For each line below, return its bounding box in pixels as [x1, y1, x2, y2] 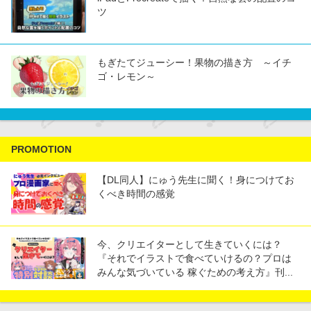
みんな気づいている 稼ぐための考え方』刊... [97, 267, 293, 278]
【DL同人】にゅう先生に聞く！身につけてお [97, 174, 294, 186]
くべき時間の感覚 [97, 188, 175, 200]
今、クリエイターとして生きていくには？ [97, 239, 282, 251]
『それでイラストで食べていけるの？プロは [97, 253, 292, 264]
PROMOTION [11, 144, 72, 155]
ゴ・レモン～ [97, 71, 155, 83]
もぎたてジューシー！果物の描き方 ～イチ [97, 57, 292, 69]
